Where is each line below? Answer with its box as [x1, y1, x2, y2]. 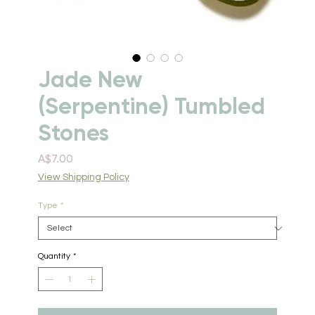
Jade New [37, 66, 143, 93]
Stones [37, 120, 109, 146]
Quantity [37, 252, 70, 261]
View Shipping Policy [37, 172, 129, 182]
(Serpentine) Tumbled [37, 93, 265, 120]
